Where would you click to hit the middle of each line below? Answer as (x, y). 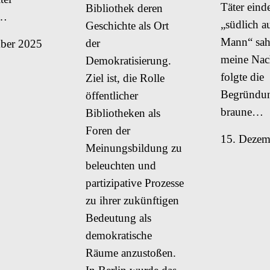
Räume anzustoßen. (131, 253)
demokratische (119, 235)
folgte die (242, 77)
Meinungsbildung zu (134, 148)
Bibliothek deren (124, 8)
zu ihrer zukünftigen (132, 200)
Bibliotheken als (123, 113)
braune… (242, 111)
